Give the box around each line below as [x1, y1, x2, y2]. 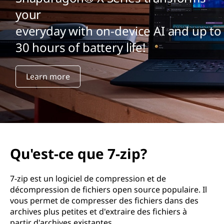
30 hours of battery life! [15, 38, 145, 55]
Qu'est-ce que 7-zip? [10, 144, 147, 163]
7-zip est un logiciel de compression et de [10, 173, 166, 184]
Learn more [25, 70, 70, 82]
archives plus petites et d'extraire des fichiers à [10, 206, 187, 217]
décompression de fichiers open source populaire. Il [10, 184, 207, 195]
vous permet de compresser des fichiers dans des [10, 195, 198, 206]
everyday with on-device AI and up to [15, 22, 222, 39]
